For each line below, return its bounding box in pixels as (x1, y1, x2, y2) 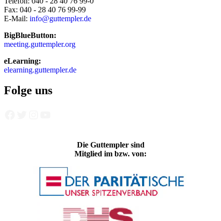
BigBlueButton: (4, 31, 56, 39)
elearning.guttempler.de (4, 65, 76, 74)
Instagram (27, 108, 37, 121)
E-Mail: (4, 14, 30, 23)
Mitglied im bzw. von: (74, 149, 147, 158)
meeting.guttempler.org (4, 39, 75, 48)
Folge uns (4, 84, 52, 97)
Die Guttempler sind (76, 141, 145, 149)
